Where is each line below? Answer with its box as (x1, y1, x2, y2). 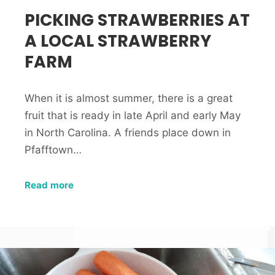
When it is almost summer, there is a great (25, 92, 233, 105)
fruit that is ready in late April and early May (25, 109, 241, 122)
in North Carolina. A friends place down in (25, 126, 231, 139)
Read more (25, 179, 74, 191)
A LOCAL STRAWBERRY (25, 29, 211, 53)
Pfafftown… (25, 144, 82, 157)
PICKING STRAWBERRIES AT (25, 9, 250, 32)
